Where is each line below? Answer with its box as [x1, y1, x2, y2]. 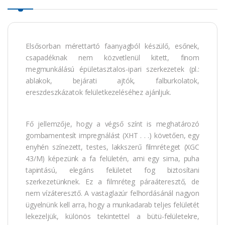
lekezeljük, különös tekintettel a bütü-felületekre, [26, 211, 199, 221]
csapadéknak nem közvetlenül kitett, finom [26, 52, 199, 62]
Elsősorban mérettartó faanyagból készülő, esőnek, [26, 41, 199, 51]
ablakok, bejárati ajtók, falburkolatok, [26, 75, 199, 85]
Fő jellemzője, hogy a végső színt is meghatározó [26, 119, 199, 129]
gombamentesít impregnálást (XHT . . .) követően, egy [26, 130, 199, 140]
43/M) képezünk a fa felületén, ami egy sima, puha [26, 153, 199, 163]
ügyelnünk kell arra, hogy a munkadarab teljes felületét [26, 199, 199, 209]
